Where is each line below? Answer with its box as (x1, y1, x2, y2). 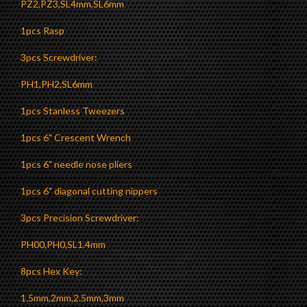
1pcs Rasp (21, 25, 64, 37)
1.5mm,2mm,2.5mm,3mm (21, 292, 124, 304)
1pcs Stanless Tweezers (21, 105, 125, 117)
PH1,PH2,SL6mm (21, 78, 93, 90)
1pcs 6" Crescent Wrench (21, 132, 131, 144)
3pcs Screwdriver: (21, 51, 97, 64)
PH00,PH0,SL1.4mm (21, 238, 106, 251)
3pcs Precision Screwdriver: (21, 212, 139, 224)
